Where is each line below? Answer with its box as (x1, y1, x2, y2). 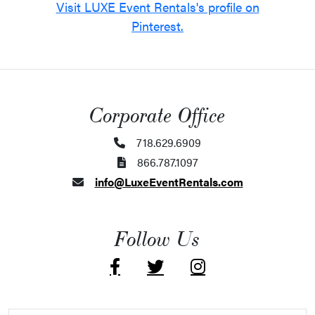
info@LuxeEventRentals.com (94, 173, 243, 190)
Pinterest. (131, 16, 184, 34)
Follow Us (115, 226, 200, 252)
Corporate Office (89, 103, 226, 129)
